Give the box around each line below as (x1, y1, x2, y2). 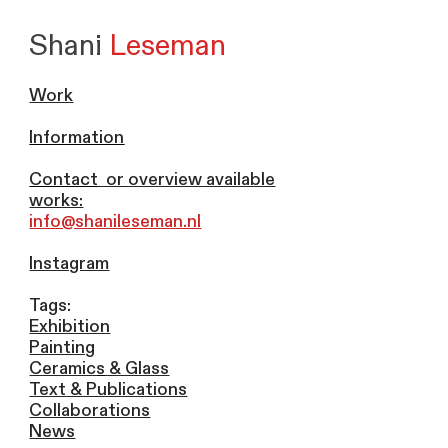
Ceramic (29, 357, 97, 381)
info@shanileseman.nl (29, 210, 202, 234)
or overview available (98, 168, 276, 192)
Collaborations (29, 399, 151, 423)
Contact (29, 168, 99, 192)
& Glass (105, 357, 170, 381)
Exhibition (29, 315, 111, 339)
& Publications (66, 378, 188, 402)
